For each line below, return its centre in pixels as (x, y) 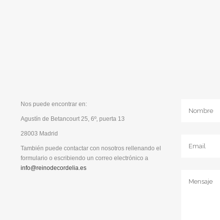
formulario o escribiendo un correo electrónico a (85, 158)
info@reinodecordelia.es (54, 168)
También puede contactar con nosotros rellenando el (91, 148)
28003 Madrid (40, 134)
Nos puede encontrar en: (54, 104)
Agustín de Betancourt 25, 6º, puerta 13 (73, 119)
